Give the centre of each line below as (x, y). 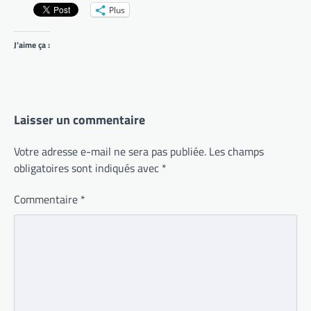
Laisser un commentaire (79, 120)
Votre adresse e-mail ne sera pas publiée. (110, 152)
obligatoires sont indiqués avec (88, 168)
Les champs (236, 152)
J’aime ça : (32, 45)
